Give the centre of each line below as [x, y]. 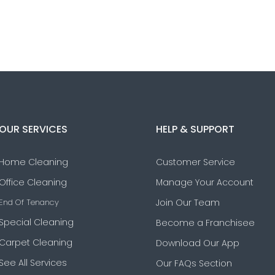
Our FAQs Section [194, 263]
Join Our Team [188, 203]
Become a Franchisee [205, 223]
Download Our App [198, 243]
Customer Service [196, 162]
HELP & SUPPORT [195, 129]
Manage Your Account [205, 182]
